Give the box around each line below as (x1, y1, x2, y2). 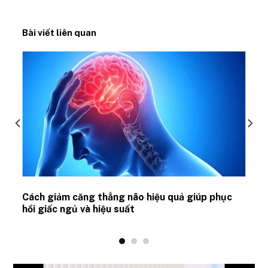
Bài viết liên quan (22, 27, 97, 38)
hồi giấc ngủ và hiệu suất (22, 203, 135, 215)
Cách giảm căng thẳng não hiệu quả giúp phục (22, 191, 233, 203)
